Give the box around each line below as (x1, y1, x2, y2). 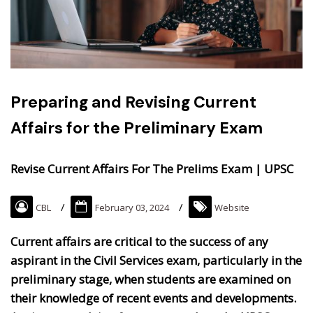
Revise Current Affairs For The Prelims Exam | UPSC (10, 161, 293, 177)
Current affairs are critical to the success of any (10, 233, 268, 250)
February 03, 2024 (95, 201, 169, 214)
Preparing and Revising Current (10, 92, 256, 113)
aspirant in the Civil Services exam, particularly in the (10, 252, 302, 269)
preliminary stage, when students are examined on (10, 271, 291, 288)
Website (214, 201, 249, 214)
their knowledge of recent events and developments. (10, 290, 296, 307)
